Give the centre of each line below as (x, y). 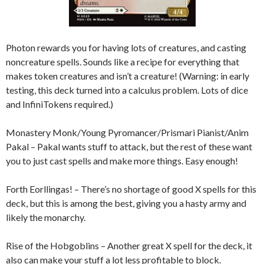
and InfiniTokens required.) (60, 104)
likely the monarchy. (47, 217)
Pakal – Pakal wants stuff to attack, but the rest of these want (129, 146)
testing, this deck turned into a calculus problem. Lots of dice (127, 90)
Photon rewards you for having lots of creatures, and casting (126, 47)
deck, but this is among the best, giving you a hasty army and (126, 203)
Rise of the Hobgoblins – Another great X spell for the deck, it (129, 245)
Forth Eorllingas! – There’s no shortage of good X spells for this (131, 189)
